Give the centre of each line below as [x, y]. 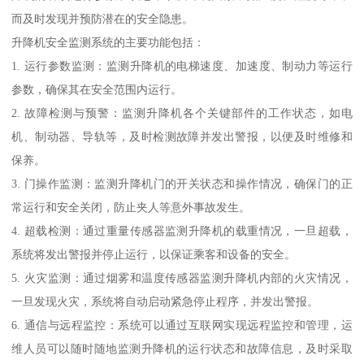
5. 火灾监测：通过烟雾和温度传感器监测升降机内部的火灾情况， [182, 278]
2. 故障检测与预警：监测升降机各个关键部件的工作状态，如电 [182, 113]
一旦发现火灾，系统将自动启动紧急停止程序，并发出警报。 [165, 302]
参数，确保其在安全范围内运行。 [97, 90]
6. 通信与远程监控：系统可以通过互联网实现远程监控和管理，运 [182, 325]
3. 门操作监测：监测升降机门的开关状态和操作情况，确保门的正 [182, 184]
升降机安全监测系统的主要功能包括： [108, 43]
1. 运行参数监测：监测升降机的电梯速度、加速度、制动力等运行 [182, 66]
